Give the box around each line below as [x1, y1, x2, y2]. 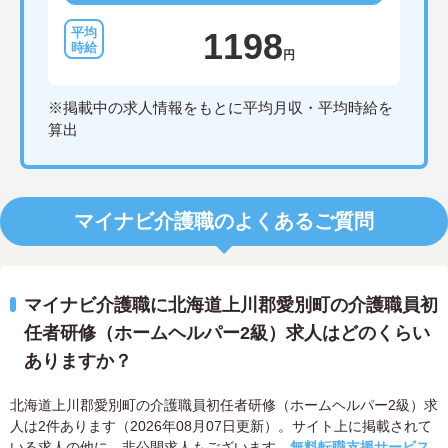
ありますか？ [24, 351, 132, 372]
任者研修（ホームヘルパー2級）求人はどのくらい [24, 323, 430, 344]
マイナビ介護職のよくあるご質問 [74, 210, 374, 233]
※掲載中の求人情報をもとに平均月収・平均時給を [48, 99, 393, 117]
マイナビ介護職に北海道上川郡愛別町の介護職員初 [24, 295, 438, 316]
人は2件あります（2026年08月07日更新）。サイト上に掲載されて [10, 418, 432, 435]
